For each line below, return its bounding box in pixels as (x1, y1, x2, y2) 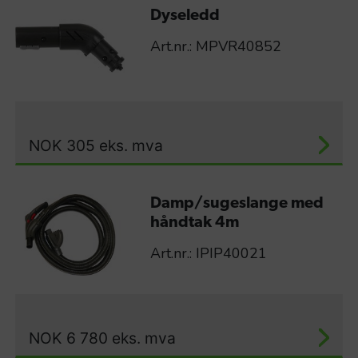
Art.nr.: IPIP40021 (149, 243, 267, 263)
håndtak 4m (149, 214, 239, 231)
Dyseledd (149, 8, 220, 25)
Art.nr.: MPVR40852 (149, 37, 281, 57)
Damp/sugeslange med (149, 195, 324, 212)
